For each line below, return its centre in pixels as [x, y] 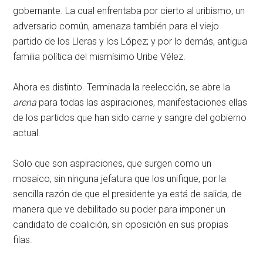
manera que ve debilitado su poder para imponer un [119, 209]
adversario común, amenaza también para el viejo [116, 26]
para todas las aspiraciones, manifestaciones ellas [142, 102]
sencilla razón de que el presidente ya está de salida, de [128, 194]
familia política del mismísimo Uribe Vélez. [100, 56]
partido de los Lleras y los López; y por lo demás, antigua [130, 41]
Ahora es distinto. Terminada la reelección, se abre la [122, 87]
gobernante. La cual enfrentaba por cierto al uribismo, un [129, 11]
